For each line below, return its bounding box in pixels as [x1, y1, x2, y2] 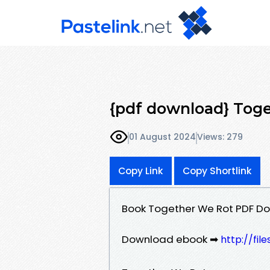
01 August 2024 [129, 131, 196, 143]
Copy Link [118, 164, 163, 177]
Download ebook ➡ [122, 231, 221, 246]
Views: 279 [197, 131, 243, 143]
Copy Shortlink [183, 164, 252, 177]
